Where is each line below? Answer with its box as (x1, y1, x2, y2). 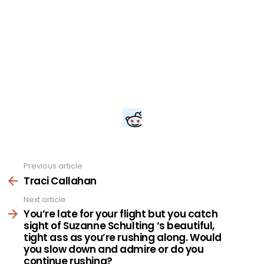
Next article (24, 193, 66, 205)
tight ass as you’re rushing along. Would (24, 230, 222, 245)
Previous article (24, 160, 82, 172)
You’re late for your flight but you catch (24, 207, 218, 222)
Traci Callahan (24, 173, 97, 188)
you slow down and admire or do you (24, 242, 204, 257)
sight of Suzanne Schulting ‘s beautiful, (24, 219, 215, 233)
